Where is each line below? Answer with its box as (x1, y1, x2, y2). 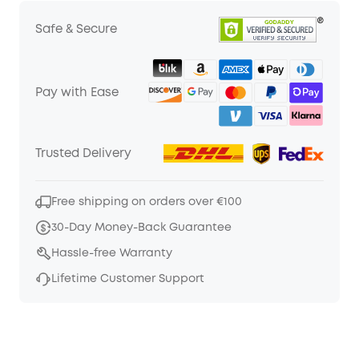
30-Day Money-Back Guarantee (51, 222, 232, 232)
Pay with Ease (35, 87, 119, 99)
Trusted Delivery (35, 148, 131, 159)
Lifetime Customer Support (51, 273, 204, 284)
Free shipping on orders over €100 (51, 196, 242, 207)
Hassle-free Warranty (51, 248, 172, 258)
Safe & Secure (35, 24, 117, 36)
